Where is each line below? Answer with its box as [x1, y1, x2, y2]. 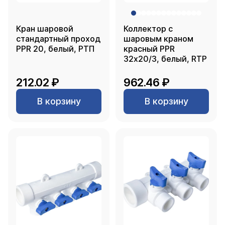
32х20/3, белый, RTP [161, 54, 207, 64]
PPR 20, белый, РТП [48, 44, 94, 54]
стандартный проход [16, 34, 100, 44]
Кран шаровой [16, 24, 73, 34]
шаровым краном [124, 34, 193, 44]
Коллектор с [124, 24, 173, 34]
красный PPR [124, 44, 175, 54]
